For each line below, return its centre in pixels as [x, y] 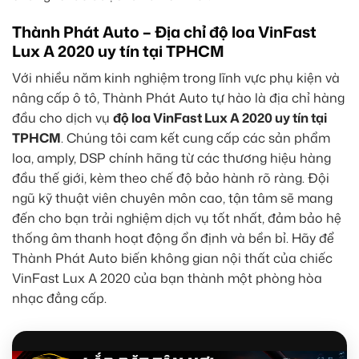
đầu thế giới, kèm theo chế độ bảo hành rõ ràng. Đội [171, 178]
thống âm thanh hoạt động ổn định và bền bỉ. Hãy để [173, 238]
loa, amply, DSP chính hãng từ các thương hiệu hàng [171, 158]
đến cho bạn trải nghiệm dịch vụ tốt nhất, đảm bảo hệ [177, 218]
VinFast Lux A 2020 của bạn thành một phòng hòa [167, 278]
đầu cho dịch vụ [63, 118]
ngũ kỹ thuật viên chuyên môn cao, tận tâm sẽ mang [172, 198]
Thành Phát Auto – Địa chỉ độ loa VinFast [164, 31]
